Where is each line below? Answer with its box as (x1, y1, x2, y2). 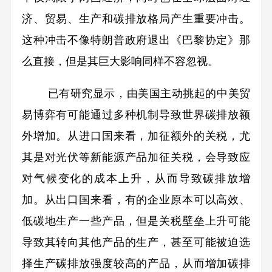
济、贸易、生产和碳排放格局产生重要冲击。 (21, 13, 251, 25)
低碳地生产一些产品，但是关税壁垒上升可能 (21, 215, 251, 228)
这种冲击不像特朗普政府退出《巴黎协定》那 (21, 34, 251, 47)
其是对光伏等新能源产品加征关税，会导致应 (21, 151, 251, 164)
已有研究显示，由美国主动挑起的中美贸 (47, 87, 251, 100)
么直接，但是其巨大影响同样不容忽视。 (21, 55, 222, 68)
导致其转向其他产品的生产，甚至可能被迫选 (21, 236, 251, 249)
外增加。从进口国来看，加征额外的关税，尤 (21, 130, 251, 143)
